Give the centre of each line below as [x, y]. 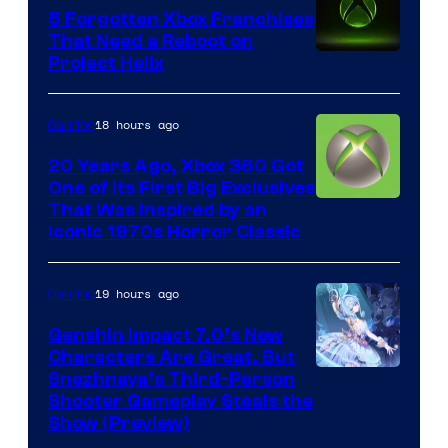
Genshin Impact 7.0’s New [165, 335]
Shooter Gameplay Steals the [180, 401]
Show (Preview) [119, 423]
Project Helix [106, 63]
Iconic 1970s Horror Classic [174, 232]
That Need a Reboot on [150, 41]
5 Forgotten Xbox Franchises [181, 19]
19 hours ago [137, 294]
